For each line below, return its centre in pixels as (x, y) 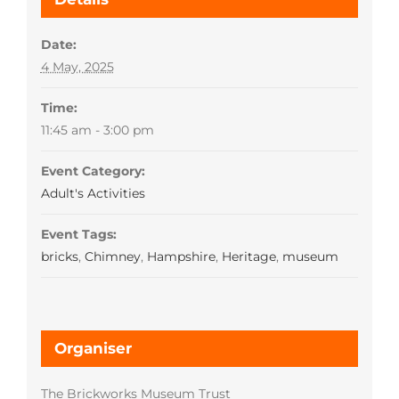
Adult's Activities (93, 194)
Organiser (93, 349)
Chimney (112, 257)
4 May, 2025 (77, 67)
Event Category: (93, 171)
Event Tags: (78, 235)
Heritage (248, 257)
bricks (59, 257)
